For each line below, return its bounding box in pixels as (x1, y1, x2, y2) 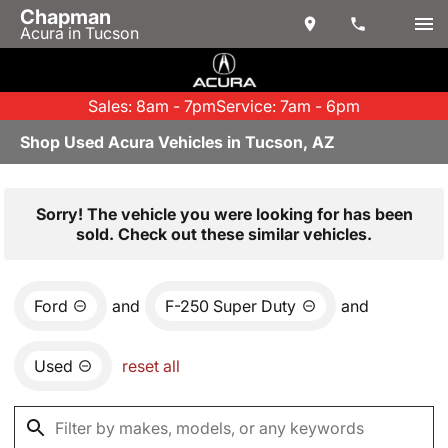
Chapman (20, 5, 111, 29)
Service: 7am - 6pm (216, 96, 360, 116)
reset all (122, 356, 180, 376)
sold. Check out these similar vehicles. (76, 224, 372, 244)
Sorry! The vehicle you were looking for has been (35, 204, 413, 224)
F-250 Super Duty (165, 296, 297, 316)
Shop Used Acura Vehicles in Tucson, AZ (20, 132, 335, 152)
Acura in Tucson (20, 23, 139, 43)
